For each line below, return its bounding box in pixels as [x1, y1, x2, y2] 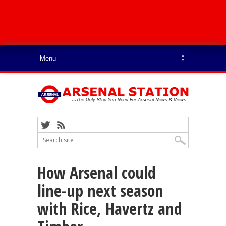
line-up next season [37, 179, 163, 201]
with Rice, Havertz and [37, 197, 182, 219]
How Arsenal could [37, 161, 156, 183]
